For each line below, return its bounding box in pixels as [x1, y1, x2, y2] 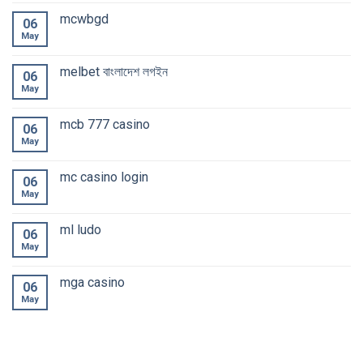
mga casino [60, 274, 125, 290]
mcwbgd [60, 11, 109, 27]
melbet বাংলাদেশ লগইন [60, 63, 168, 79]
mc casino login [60, 169, 148, 185]
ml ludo [60, 221, 101, 237]
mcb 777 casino [60, 116, 150, 132]
